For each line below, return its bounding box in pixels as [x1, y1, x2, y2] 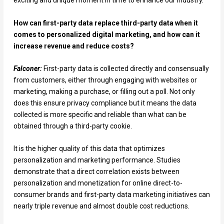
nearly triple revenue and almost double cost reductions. [13, 202, 189, 210]
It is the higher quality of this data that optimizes [13, 144, 165, 153]
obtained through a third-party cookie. [13, 121, 132, 130]
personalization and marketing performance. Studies [13, 156, 180, 164]
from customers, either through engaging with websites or [13, 75, 197, 84]
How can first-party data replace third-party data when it [13, 18, 198, 27]
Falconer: [13, 64, 43, 72]
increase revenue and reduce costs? [13, 41, 134, 50]
